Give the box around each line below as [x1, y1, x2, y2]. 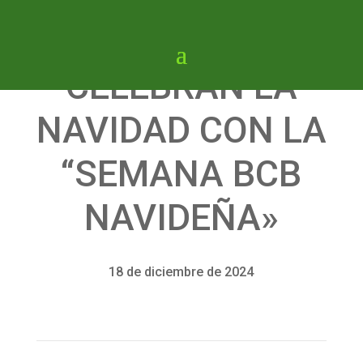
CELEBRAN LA [65, 65, 297, 108]
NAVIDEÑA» [83, 196, 279, 239]
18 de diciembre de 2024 [109, 264, 254, 280]
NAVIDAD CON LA [36, 109, 327, 152]
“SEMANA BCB [61, 152, 302, 195]
